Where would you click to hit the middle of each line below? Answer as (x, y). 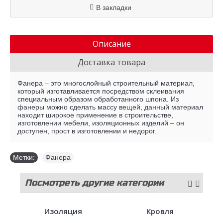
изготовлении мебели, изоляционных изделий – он (101, 123)
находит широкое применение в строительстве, (95, 115)
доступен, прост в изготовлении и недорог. (87, 131)
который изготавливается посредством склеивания (101, 91)
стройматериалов (66, 203)
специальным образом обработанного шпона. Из (98, 99)
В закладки (113, 7)
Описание (111, 44)
